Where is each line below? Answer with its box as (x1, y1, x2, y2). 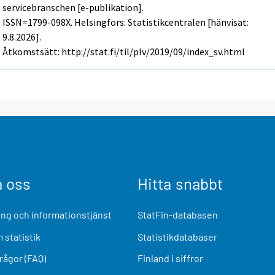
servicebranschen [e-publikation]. (2, 1, 144, 14)
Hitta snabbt (137, 174, 223, 193)
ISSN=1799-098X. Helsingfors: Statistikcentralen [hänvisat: (2, 16, 249, 29)
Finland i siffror (137, 252, 203, 264)
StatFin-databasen (137, 209, 218, 221)
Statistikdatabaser (137, 230, 217, 242)
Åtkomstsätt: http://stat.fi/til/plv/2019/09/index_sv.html (2, 45, 246, 58)
